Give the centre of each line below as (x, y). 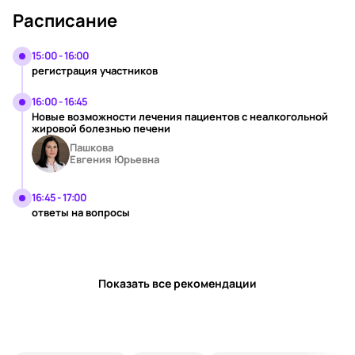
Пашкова (92, 147)
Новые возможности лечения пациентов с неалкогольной (180, 116)
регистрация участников (95, 71)
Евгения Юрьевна (115, 159)
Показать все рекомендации (177, 283)
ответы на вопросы (81, 212)
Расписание (65, 21)
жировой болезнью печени (101, 128)
